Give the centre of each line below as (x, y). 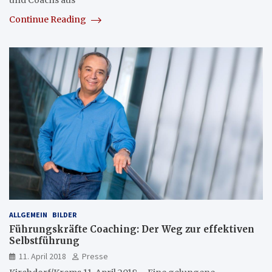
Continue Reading (49, 20)
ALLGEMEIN (28, 214)
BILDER (64, 214)
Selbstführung (44, 240)
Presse (95, 256)
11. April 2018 (42, 256)
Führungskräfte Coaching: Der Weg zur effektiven (132, 229)
